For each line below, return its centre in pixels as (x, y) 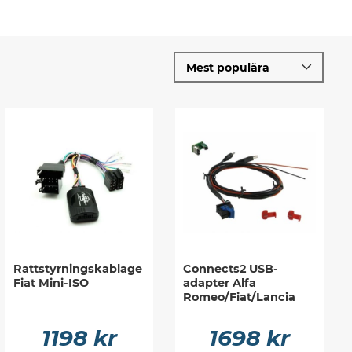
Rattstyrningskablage (77, 269)
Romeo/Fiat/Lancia (240, 297)
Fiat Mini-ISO (51, 283)
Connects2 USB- (231, 269)
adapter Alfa (220, 283)
